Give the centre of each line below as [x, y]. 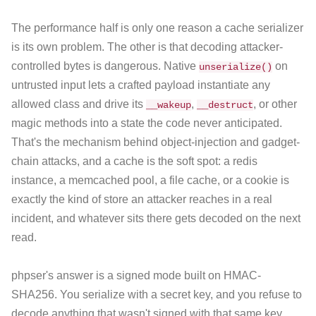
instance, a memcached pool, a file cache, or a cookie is [150, 180]
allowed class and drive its [79, 104]
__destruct [225, 105]
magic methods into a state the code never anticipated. [147, 123]
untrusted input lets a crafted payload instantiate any [141, 85]
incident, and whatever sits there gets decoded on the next [156, 218]
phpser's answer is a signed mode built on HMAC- [136, 275]
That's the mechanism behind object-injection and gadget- [156, 142]
